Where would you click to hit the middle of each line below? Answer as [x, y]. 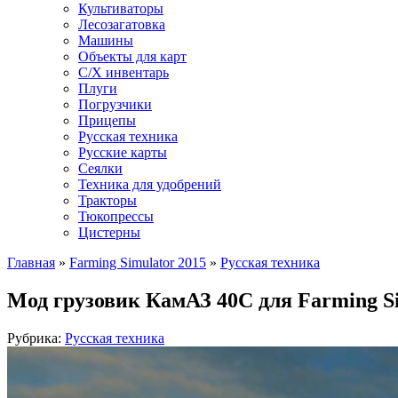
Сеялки [100, 168]
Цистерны [109, 232]
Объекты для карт [132, 56]
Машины [106, 40]
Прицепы [107, 120]
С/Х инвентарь [123, 72]
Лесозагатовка [122, 24]
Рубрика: [34, 338]
